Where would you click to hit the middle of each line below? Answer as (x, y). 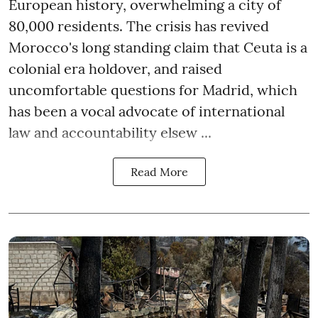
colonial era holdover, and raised (115, 68)
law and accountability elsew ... (110, 132)
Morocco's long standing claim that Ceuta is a (158, 47)
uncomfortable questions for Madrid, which (153, 89)
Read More (159, 171)
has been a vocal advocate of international (147, 111)
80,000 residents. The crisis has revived (139, 26)
